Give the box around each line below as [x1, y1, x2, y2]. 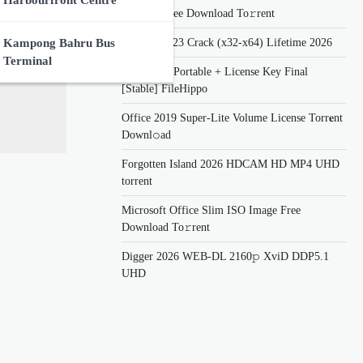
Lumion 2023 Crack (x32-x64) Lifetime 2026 [122, 36, 332, 49]
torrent [122, 174, 152, 187]
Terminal [3, 54, 52, 68]
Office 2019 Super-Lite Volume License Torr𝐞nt [122, 111, 343, 124]
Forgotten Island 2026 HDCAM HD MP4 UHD [122, 157, 340, 170]
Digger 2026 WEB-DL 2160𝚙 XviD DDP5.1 [122, 250, 329, 263]
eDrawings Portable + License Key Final [122, 65, 308, 78]
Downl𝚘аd [122, 128, 171, 141]
